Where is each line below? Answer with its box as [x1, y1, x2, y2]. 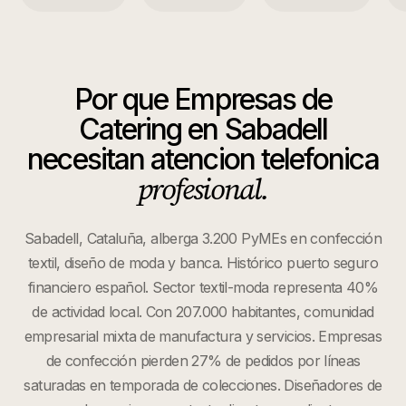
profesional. [138, 169, 268, 209]
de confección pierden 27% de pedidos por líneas [45, 352, 361, 370]
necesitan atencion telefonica [27, 141, 379, 177]
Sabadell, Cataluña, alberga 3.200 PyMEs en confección [24, 229, 382, 247]
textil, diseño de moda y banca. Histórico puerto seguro [28, 254, 378, 272]
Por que [73, 82, 175, 117]
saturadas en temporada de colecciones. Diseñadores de [24, 376, 382, 394]
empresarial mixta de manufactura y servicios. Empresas [24, 327, 382, 345]
